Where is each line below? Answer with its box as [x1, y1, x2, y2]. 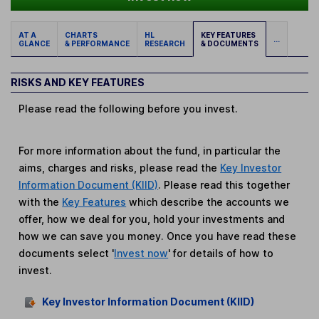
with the [19, 195, 63, 208]
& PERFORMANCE [65, 38, 130, 48]
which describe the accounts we [126, 195, 290, 208]
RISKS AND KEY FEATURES [11, 75, 145, 88]
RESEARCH [145, 38, 185, 48]
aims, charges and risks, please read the [19, 161, 221, 174]
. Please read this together [158, 178, 291, 191]
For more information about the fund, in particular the [19, 144, 281, 157]
